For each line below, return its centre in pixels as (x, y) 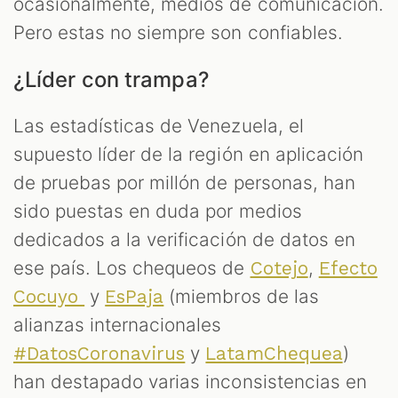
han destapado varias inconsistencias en (190, 381)
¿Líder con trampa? (111, 79)
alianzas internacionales (118, 324)
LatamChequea (274, 353)
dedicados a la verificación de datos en (184, 239)
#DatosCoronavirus (99, 353)
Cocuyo (49, 296)
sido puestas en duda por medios (158, 211)
